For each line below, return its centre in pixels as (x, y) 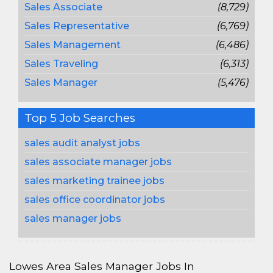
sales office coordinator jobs (95, 200)
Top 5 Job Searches (80, 118)
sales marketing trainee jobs (94, 181)
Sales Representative (77, 26)
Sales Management (73, 45)
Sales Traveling (61, 64)
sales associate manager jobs (98, 162)
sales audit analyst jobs (82, 143)
